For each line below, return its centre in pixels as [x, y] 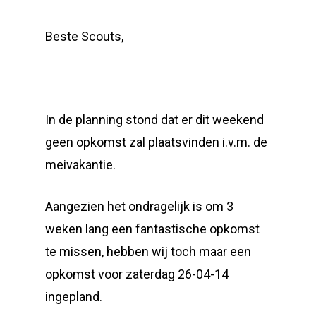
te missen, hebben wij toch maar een [148, 251]
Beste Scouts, [84, 36]
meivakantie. [80, 165]
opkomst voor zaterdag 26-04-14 [137, 274]
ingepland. [74, 297]
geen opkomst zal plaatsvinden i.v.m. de [156, 142]
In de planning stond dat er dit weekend [154, 120]
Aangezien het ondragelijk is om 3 [139, 206]
